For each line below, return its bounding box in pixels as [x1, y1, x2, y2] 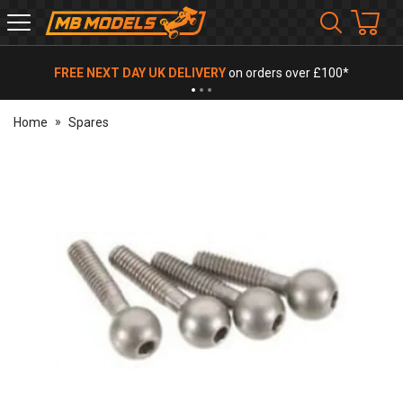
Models [44, 41, 85, 57]
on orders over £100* [226, 66, 349, 80]
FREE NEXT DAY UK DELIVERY [54, 66, 226, 80]
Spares [67, 115, 109, 130]
